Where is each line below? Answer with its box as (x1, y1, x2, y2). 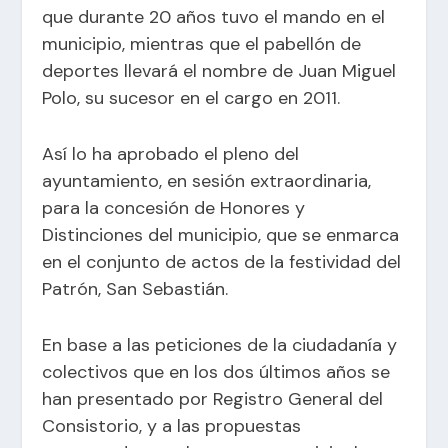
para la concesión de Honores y (42, 195, 306, 220)
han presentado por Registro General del (42, 386, 384, 411)
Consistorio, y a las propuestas (42, 413, 302, 438)
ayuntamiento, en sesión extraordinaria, (42, 168, 372, 193)
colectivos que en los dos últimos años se (42, 359, 391, 384)
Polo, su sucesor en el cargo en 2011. (42, 86, 341, 111)
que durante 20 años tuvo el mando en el (42, 5, 386, 30)
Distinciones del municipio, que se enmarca (42, 222, 400, 247)
